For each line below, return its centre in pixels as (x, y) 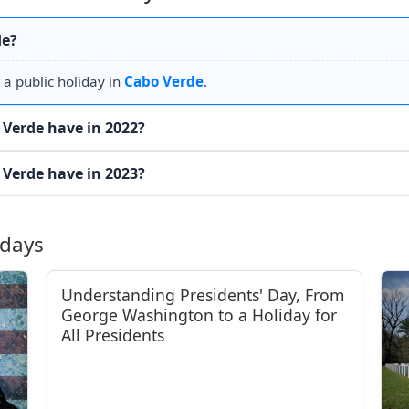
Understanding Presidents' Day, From (203, 295)
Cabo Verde (164, 81)
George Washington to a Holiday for (199, 315)
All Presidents (113, 335)
